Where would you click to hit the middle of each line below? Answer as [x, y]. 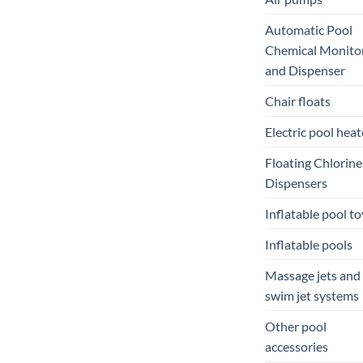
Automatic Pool [309, 29]
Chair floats [298, 100]
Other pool [296, 326]
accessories [297, 346]
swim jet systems [312, 295]
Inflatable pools [309, 244]
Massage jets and [313, 275]
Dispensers [296, 182]
